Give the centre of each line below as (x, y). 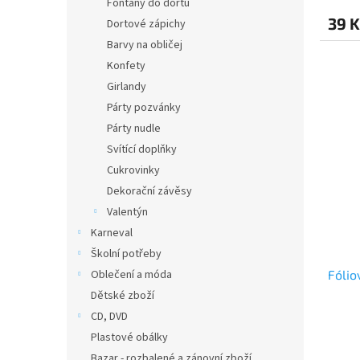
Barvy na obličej (145, 45)
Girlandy (127, 87)
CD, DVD (109, 317)
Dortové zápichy (146, 24)
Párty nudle (134, 129)
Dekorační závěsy (149, 191)
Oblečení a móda (131, 275)
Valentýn (127, 212)
